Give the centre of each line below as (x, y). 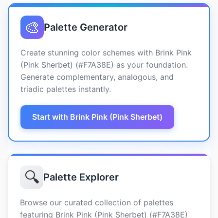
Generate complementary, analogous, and (97, 77)
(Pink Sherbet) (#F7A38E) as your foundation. (104, 65)
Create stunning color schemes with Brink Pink (106, 53)
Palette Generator (86, 27)
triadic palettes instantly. (66, 89)
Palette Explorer (81, 177)
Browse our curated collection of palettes (97, 202)
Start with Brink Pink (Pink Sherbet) (97, 117)
